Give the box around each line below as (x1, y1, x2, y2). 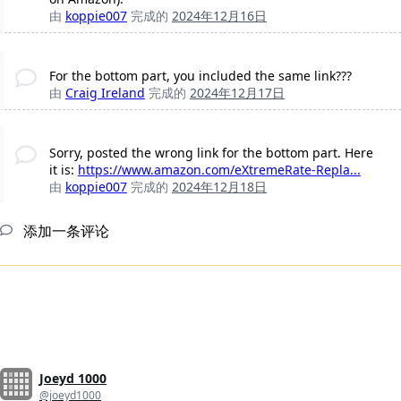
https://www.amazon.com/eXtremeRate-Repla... (77, 160, 361, 178)
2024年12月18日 (171, 177, 267, 195)
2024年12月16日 (171, 6, 267, 24)
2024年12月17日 (189, 83, 285, 101)
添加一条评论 (20, 220, 109, 241)
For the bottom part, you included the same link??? (48, 66, 352, 84)
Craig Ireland (64, 83, 145, 101)
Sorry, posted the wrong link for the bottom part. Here (48, 143, 373, 161)
